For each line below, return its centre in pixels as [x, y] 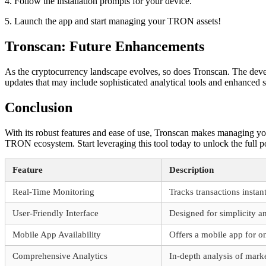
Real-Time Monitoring [53, 192]
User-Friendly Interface [56, 213]
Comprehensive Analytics [60, 256]
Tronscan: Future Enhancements [104, 47]
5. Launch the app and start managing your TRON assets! [113, 21]
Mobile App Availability [57, 235]
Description [191, 170]
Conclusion [39, 108]
